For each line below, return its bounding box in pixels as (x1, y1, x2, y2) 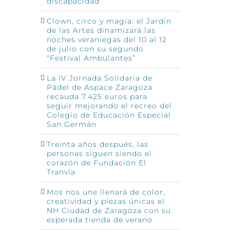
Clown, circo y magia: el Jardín (46, 16, 171, 26)
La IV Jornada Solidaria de (46, 73, 152, 83)
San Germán (46, 119, 97, 129)
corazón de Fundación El (46, 158, 146, 167)
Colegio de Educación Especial (46, 110, 171, 120)
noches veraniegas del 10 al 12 (46, 34, 167, 44)
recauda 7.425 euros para (46, 91, 147, 101)
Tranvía (46, 167, 75, 177)
